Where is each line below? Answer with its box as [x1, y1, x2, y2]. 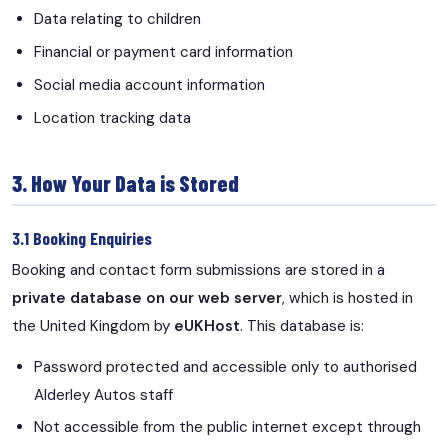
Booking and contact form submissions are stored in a [12, 259, 385, 280]
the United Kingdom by [12, 315, 174, 336]
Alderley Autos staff [34, 384, 174, 405]
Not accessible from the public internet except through [34, 417, 422, 438]
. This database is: [240, 315, 364, 336]
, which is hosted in [282, 287, 413, 308]
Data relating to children [34, 9, 202, 30]
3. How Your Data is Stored [12, 169, 239, 196]
